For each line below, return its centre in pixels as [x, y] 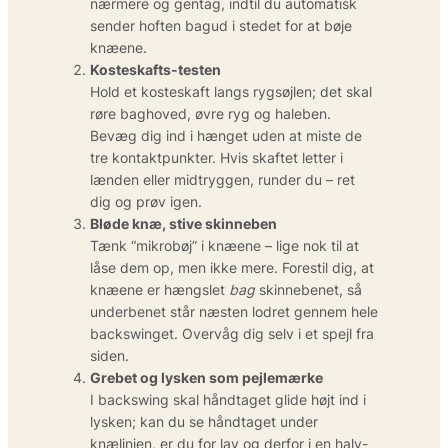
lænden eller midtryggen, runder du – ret [222, 179]
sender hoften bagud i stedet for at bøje [221, 25]
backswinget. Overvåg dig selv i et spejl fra [232, 333]
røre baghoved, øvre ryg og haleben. [210, 113]
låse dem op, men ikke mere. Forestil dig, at [232, 267]
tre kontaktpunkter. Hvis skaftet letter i [216, 157]
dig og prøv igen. [146, 201]
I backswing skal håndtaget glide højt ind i [228, 399]
